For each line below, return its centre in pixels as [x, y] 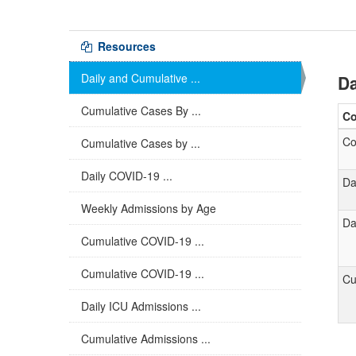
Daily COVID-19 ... [127, 176]
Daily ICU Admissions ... [141, 306]
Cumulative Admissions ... [146, 339]
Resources [125, 46]
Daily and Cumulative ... [141, 78]
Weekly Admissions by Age [149, 208]
